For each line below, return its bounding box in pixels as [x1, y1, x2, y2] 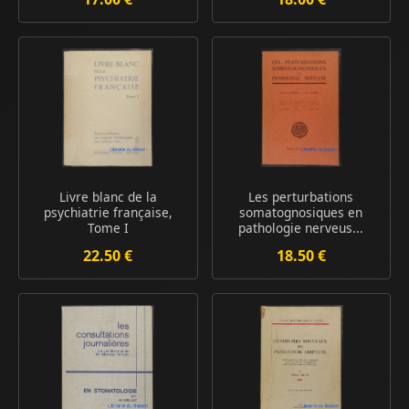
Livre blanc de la [58, 188, 157, 206]
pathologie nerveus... [238, 219, 364, 237]
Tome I [87, 219, 129, 237]
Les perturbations [248, 188, 354, 206]
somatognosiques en [239, 204, 363, 222]
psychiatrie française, [43, 204, 173, 222]
